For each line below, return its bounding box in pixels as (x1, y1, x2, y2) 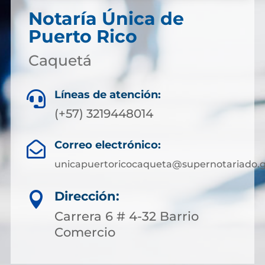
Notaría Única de (28, 7, 184, 30)
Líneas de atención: (54, 88, 161, 101)
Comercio (54, 224, 115, 240)
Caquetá (28, 51, 92, 69)
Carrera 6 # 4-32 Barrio (54, 208, 199, 224)
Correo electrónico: (54, 138, 161, 151)
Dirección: (54, 188, 119, 203)
